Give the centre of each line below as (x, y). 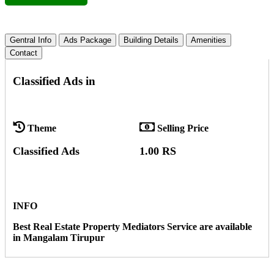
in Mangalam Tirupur (59, 238)
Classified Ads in (54, 81)
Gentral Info (31, 40)
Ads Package (87, 40)
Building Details (151, 40)
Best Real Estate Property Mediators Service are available (132, 227)
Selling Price (183, 128)
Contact (24, 53)
